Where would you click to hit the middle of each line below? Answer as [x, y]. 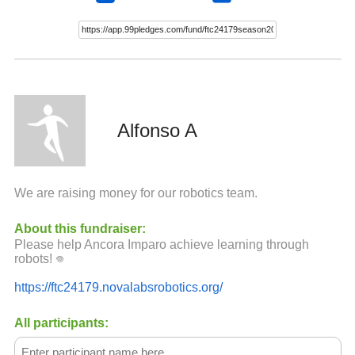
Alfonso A [157, 130]
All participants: [61, 323]
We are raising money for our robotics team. [136, 193]
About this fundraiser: [80, 229]
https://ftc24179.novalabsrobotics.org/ [118, 287]
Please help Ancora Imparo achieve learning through [161, 244]
